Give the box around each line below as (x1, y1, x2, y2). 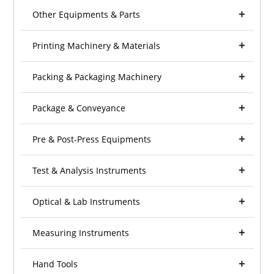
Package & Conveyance (32, 102, 126, 114)
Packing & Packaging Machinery (32, 71, 162, 83)
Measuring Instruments (32, 227, 130, 239)
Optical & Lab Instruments (32, 196, 141, 208)
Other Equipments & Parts (32, 9, 141, 21)
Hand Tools (32, 258, 78, 270)
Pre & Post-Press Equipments (32, 133, 152, 146)
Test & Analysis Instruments (32, 165, 147, 177)
